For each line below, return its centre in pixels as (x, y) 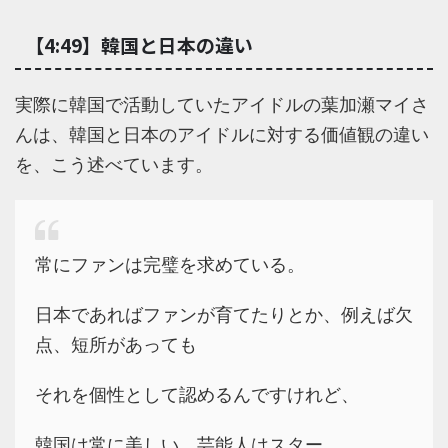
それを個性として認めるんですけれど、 (197, 395)
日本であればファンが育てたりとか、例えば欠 (224, 315)
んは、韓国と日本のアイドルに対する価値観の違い (222, 135)
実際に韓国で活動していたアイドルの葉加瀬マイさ (222, 105)
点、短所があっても (116, 345)
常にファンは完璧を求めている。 (170, 265)
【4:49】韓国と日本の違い (139, 45)
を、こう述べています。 (114, 165)
